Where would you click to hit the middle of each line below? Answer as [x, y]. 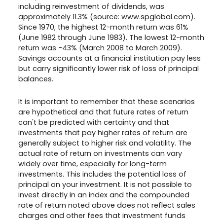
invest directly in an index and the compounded [104, 195]
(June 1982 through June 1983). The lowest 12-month [111, 38]
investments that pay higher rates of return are [103, 132]
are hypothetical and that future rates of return [103, 112]
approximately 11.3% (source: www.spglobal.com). [107, 17]
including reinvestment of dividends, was [91, 7]
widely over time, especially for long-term [92, 164]
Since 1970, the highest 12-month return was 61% [103, 27]
